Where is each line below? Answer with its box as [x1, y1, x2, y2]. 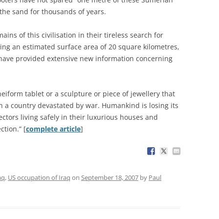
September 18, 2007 [81, 173, 138, 182]
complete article [26, 124, 81, 133]
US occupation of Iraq [8, 173, 70, 182]
